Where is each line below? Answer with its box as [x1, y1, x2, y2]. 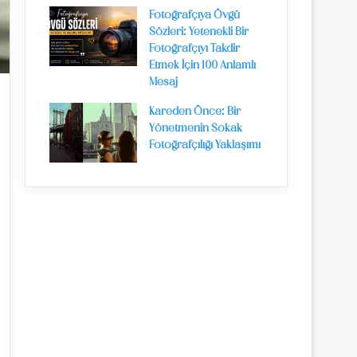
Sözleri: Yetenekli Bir [149, 27, 249, 37]
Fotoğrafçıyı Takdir [149, 44, 240, 54]
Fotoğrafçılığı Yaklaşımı [149, 140, 261, 151]
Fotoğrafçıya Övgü [149, 10, 240, 21]
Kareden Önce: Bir [149, 107, 241, 117]
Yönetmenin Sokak [149, 124, 242, 134]
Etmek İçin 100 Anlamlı [149, 61, 256, 71]
